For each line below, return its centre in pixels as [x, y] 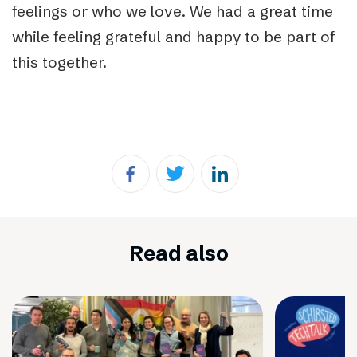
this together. [63, 62]
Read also [178, 253]
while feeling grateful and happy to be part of [174, 36]
